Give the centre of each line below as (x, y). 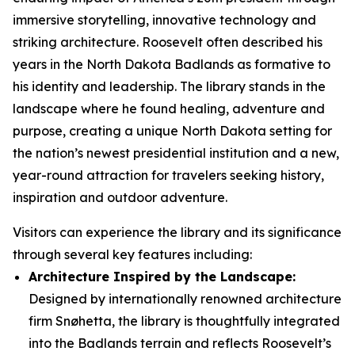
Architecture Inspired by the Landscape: (162, 277)
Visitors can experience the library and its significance (177, 232)
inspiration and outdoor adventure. (120, 197)
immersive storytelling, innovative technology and (164, 20)
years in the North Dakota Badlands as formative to (172, 64)
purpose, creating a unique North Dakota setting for (172, 131)
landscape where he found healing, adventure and (169, 109)
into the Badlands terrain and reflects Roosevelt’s (180, 343)
